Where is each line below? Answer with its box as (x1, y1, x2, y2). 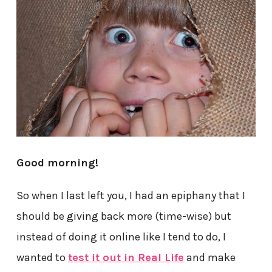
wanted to (16, 250, 68, 264)
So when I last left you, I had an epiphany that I (16, 188, 245, 202)
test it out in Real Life (67, 250, 184, 264)
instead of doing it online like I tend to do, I (16, 229, 226, 243)
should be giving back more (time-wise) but (16, 209, 231, 223)
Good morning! (16, 155, 98, 169)
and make (183, 250, 236, 264)
